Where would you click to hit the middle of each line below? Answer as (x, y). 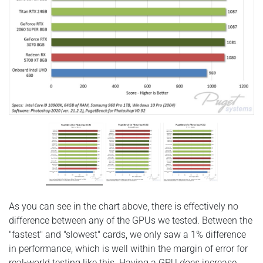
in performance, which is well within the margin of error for (128, 249)
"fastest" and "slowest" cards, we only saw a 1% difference (127, 235)
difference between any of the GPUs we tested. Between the (131, 221)
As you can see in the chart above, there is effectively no (124, 207)
